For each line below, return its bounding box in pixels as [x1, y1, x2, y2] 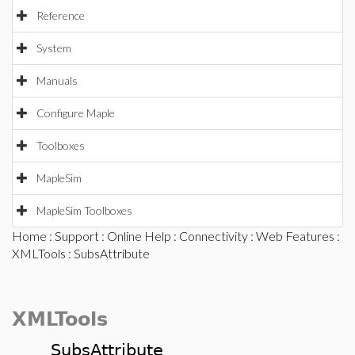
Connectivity [179, 228, 248, 243]
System [36, 41, 71, 55]
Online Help [107, 228, 171, 243]
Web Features [256, 228, 334, 243]
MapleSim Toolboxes [36, 204, 132, 217]
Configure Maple [36, 106, 115, 120]
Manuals [36, 74, 78, 87]
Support [55, 228, 99, 243]
